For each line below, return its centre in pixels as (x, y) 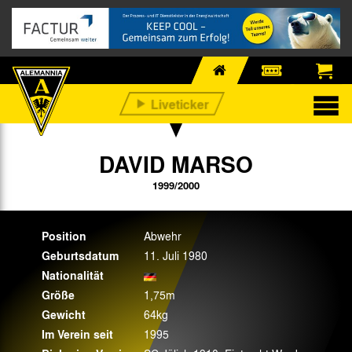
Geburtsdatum (80, 255)
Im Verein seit (77, 334)
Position (64, 236)
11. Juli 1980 (176, 255)
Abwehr (163, 235)
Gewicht (64, 314)
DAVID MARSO (176, 163)
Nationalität (73, 275)
